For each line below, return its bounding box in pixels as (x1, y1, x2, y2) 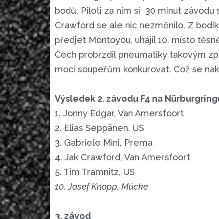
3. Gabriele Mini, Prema (55, 137, 153, 148)
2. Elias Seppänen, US (55, 123, 144, 133)
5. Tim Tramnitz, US (55, 167, 135, 177)
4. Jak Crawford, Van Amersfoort (55, 152, 190, 163)
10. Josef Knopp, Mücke (55, 181, 148, 192)
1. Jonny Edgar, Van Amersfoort (55, 108, 184, 119)
